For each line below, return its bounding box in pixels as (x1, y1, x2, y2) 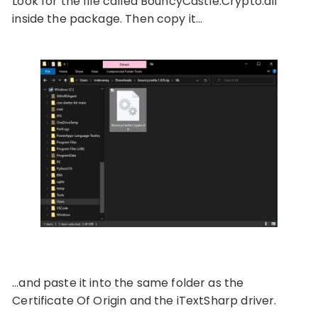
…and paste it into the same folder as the (12, 274, 244, 291)
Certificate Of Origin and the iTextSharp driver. (12, 292, 277, 309)
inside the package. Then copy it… (12, 11, 203, 28)
